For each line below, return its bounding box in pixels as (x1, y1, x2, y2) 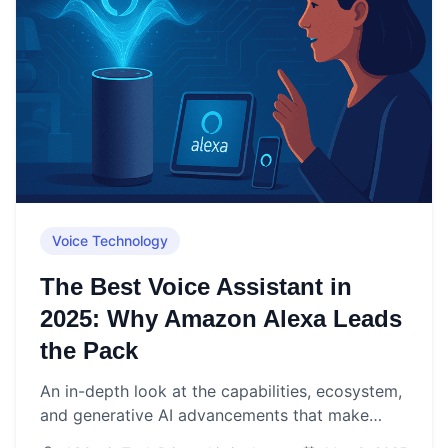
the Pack (40, 337, 138, 365)
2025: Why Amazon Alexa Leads (40, 305, 402, 333)
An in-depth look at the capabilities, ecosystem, (40, 381, 402, 402)
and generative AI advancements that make (40, 405, 369, 426)
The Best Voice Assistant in (40, 273, 352, 301)
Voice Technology (52, 232, 168, 250)
